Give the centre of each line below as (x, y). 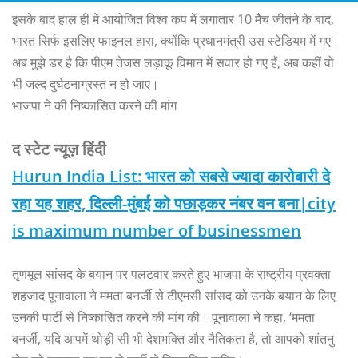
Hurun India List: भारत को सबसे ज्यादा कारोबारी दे (171, 176)
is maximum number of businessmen (157, 230)
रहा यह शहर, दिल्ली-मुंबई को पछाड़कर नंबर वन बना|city (174, 203)
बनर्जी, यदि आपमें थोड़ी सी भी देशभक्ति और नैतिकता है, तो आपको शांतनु (173, 338)
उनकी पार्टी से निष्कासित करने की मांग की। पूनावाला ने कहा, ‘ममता (163, 317)
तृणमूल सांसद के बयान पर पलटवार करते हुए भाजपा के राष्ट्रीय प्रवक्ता (171, 274)
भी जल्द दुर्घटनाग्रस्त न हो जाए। (86, 84)
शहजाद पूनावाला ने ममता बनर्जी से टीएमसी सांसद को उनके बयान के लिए (174, 295)
